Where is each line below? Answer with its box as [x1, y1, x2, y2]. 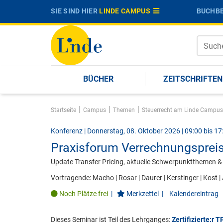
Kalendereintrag [168, 190, 219, 198]
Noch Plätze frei [58, 190, 110, 198]
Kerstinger [167, 174, 200, 182]
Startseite [51, 107, 76, 113]
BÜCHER [83, 74, 113, 84]
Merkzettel [125, 190, 160, 198]
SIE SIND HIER [51, 6, 100, 15]
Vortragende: [51, 174, 93, 182]
